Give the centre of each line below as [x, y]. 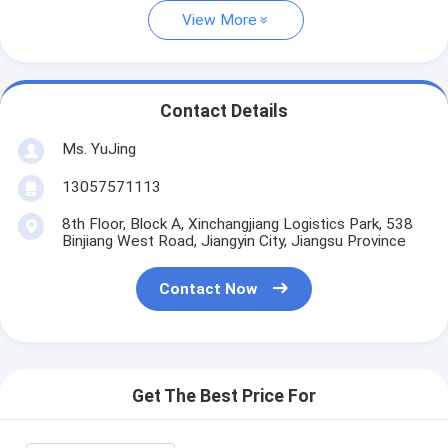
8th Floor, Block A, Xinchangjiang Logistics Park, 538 [237, 223]
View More [219, 20]
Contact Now [208, 289]
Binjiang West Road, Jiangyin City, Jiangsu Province [233, 240]
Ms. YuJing [98, 148]
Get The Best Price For [224, 396]
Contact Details [224, 111]
